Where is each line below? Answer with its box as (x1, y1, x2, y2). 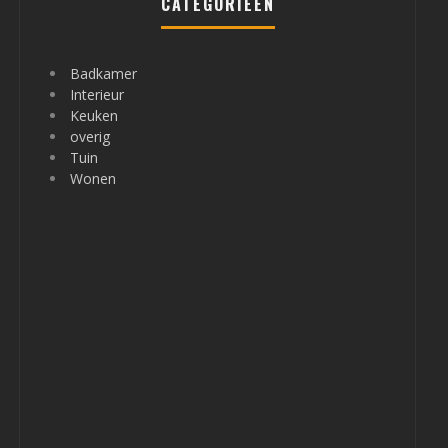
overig (70, 127, 110, 146)
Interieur (70, 85, 124, 104)
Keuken (70, 106, 118, 125)
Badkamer (70, 64, 137, 83)
